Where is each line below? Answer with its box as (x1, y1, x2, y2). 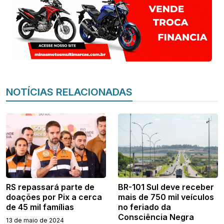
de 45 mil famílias (6, 202, 74, 212)
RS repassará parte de (6, 182, 94, 192)
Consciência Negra (118, 212, 194, 222)
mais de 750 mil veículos (118, 192, 214, 202)
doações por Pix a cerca (6, 192, 102, 202)
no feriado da (118, 202, 171, 212)
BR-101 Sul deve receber (118, 182, 214, 192)
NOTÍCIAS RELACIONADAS (6, 86, 132, 98)
